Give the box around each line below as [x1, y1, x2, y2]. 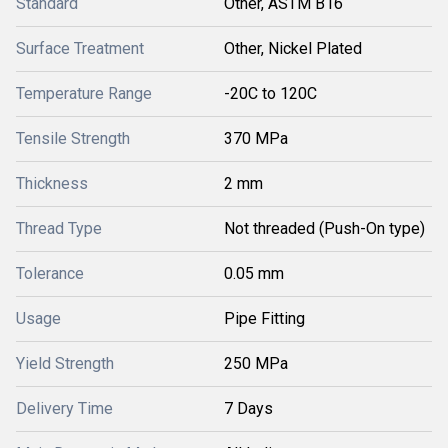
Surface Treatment [16, 39, 144, 58]
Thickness [16, 174, 88, 193]
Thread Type [16, 219, 102, 238]
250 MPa [224, 354, 288, 373]
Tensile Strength [16, 129, 130, 148]
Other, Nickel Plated [224, 39, 362, 58]
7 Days [224, 399, 273, 418]
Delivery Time [16, 399, 113, 418]
